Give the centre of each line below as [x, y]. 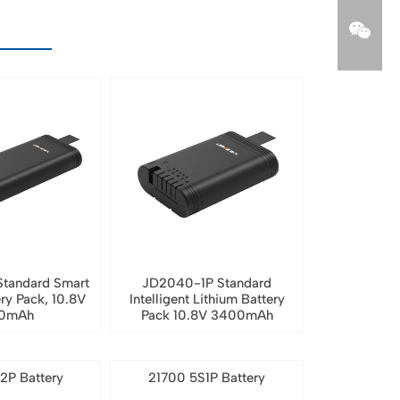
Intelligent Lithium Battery [207, 300]
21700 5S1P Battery [207, 378]
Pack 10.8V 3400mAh [207, 316]
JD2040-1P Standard [207, 283]
